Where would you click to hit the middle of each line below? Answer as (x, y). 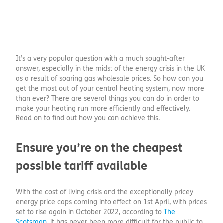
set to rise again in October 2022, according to (90, 212)
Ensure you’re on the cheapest (99, 148)
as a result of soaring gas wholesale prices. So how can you (110, 79)
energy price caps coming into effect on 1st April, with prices (111, 202)
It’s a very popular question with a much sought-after (100, 59)
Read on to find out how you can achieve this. (88, 118)
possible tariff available (82, 166)
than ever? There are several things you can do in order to (108, 99)
